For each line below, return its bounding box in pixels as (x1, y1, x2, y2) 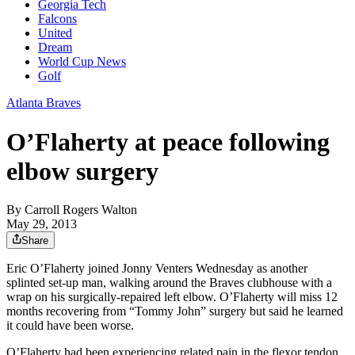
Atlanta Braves (6, 96, 81, 110)
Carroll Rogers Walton (25, 203, 137, 217)
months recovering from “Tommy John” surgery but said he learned (6, 304, 343, 319)
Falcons (38, 12, 77, 26)
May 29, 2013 (6, 217, 77, 231)
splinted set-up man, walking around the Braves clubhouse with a (6, 276, 332, 290)
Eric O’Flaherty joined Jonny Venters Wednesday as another (6, 261, 307, 276)
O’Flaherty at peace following (6, 127, 330, 156)
